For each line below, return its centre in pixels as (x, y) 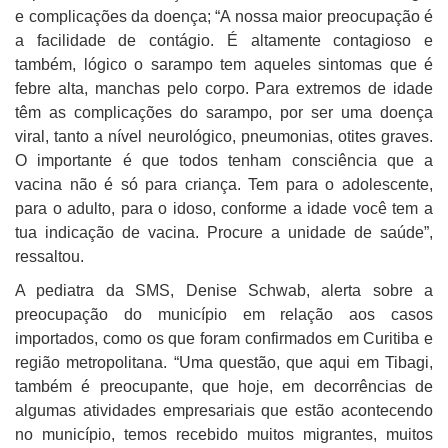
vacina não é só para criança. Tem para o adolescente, (224, 185)
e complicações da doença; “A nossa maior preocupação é (224, 17)
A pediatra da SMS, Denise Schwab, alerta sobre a (224, 291)
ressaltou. (49, 257)
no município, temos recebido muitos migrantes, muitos (224, 435)
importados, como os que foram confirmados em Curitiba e (224, 339)
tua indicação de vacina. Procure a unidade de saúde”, (224, 233)
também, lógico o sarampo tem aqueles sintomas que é (224, 65)
